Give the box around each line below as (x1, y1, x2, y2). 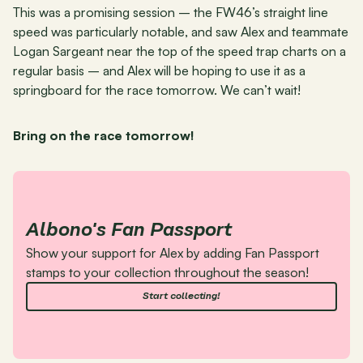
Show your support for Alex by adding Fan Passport (26, 245, 319, 261)
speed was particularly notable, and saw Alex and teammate (13, 23, 348, 40)
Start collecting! (143, 292, 220, 301)
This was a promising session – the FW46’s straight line (13, 4, 328, 20)
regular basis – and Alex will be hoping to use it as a (13, 62, 305, 79)
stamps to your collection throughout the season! (26, 264, 309, 280)
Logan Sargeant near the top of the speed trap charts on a (13, 43, 346, 59)
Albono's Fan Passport (26, 221, 232, 241)
